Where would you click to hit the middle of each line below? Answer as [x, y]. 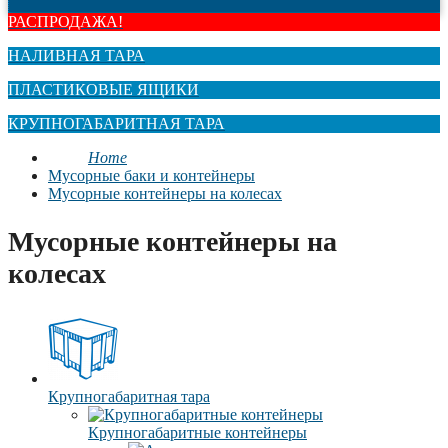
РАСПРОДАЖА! [65, 22]
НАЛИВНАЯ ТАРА [76, 56]
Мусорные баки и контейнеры [151, 176]
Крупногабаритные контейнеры [197, 432]
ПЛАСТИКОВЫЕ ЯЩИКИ [103, 90]
